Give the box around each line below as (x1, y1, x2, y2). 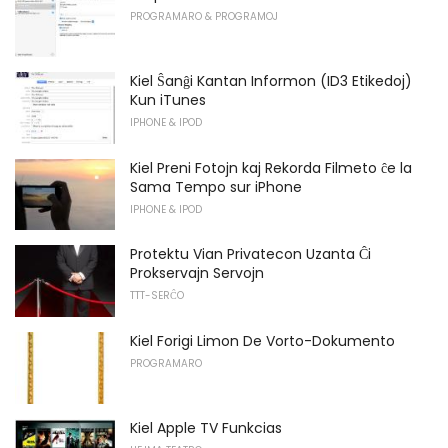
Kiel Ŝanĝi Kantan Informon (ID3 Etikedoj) (130, 71, 412, 92)
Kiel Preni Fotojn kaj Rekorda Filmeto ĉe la (130, 157, 412, 178)
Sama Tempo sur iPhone (130, 176, 302, 197)
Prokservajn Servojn (130, 263, 264, 284)
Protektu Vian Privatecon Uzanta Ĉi (130, 244, 371, 265)
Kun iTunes (130, 90, 206, 111)
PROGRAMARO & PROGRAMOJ (130, 9, 278, 25)
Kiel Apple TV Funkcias (130, 417, 282, 438)
